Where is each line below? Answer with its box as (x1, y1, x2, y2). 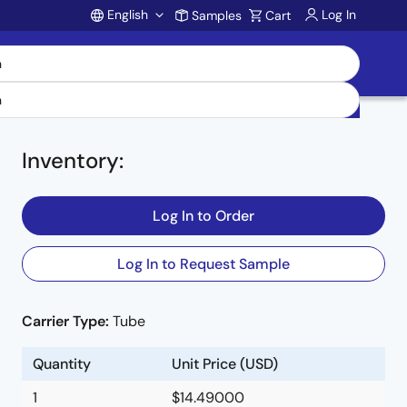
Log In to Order (153, 206, 254, 225)
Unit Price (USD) (172, 354, 278, 373)
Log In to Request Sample (117, 254, 290, 273)
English (107, 6, 148, 23)
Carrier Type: (22, 312, 113, 331)
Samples (192, 7, 242, 24)
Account (87, 31, 224, 76)
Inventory (22, 146, 119, 174)
